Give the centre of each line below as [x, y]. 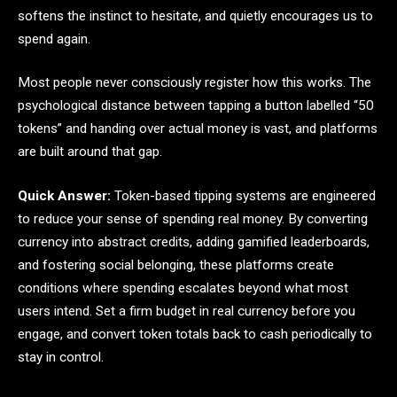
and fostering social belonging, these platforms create [176, 265]
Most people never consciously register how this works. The [195, 83]
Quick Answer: [64, 195]
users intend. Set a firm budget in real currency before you [187, 311]
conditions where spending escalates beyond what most [183, 288]
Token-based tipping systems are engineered [243, 195]
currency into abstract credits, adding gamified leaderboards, [194, 241]
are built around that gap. [90, 152]
